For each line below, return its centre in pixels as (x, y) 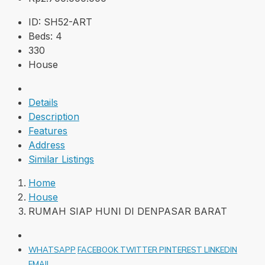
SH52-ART (68, 22)
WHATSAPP (52, 250)
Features (48, 131)
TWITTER (140, 250)
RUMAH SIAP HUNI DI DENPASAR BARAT (128, 211)
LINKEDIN (221, 250)
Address (47, 145)
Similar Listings (61, 159)
